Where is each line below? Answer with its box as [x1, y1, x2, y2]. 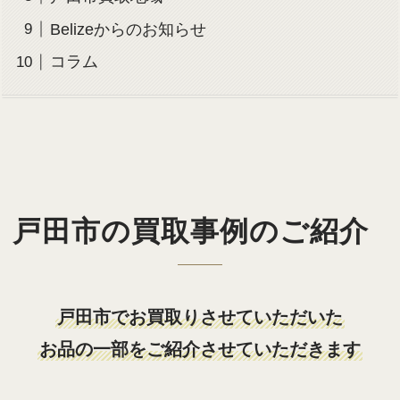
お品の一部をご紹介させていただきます [39, 339, 361, 360]
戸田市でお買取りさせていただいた [57, 307, 343, 328]
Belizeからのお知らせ [49, 20, 222, 38]
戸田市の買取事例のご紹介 [12, 215, 369, 247]
